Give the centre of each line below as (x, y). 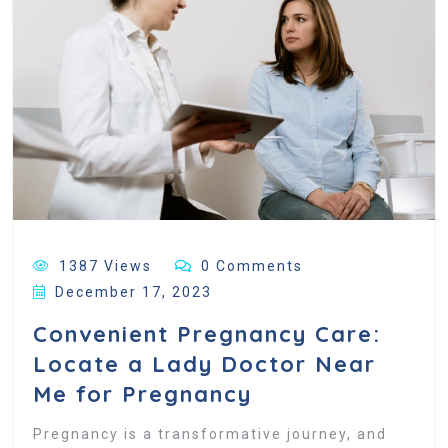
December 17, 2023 (133, 292)
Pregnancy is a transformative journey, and (210, 434)
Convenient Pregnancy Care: (207, 334)
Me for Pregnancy (142, 394)
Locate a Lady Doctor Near (204, 364)
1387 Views (105, 266)
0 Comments (252, 266)
